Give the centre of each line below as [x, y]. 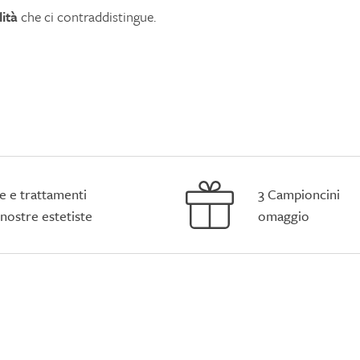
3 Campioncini [299, 194]
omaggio [283, 216]
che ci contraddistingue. [87, 17]
